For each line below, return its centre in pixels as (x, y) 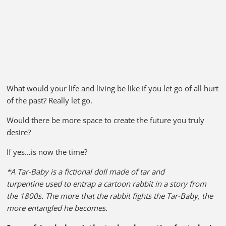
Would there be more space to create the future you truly (106, 120)
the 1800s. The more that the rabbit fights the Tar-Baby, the (110, 195)
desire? (19, 132)
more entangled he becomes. (57, 208)
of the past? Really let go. (50, 100)
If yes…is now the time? (47, 152)
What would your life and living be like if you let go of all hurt (113, 88)
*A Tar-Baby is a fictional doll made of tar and (86, 171)
